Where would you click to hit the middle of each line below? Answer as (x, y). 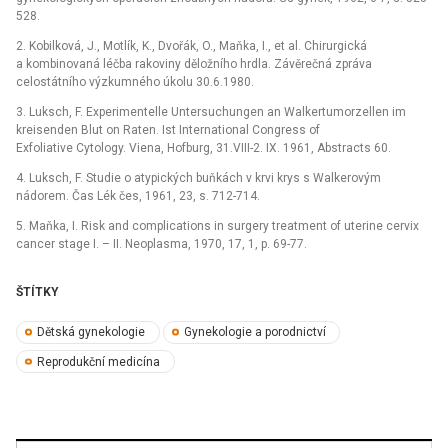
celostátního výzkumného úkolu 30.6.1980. (135, 81)
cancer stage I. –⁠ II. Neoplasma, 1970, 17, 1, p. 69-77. (161, 243)
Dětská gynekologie (91, 332)
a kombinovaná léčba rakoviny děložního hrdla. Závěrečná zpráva (194, 63)
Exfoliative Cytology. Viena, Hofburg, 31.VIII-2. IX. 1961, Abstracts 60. (203, 147)
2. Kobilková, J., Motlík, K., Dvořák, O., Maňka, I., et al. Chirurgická (191, 45)
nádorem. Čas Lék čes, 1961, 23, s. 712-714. (138, 195)
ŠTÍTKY (37, 291)
